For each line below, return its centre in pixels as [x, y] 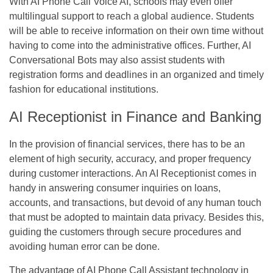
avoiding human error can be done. [84, 246]
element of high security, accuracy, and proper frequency [130, 158]
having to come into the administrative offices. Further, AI [130, 45]
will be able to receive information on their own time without [136, 30]
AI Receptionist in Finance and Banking [135, 116]
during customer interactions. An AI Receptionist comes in [133, 173]
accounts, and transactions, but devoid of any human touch [135, 202]
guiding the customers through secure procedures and [125, 232]
